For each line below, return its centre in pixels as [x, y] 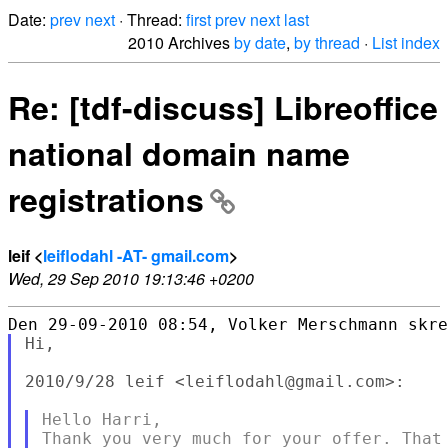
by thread [327, 42]
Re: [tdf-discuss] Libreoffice [223, 107]
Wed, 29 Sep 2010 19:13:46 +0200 [131, 278]
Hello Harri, [101, 419]
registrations [106, 199]
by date [260, 42]
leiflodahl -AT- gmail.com [136, 255]
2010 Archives [181, 42]
